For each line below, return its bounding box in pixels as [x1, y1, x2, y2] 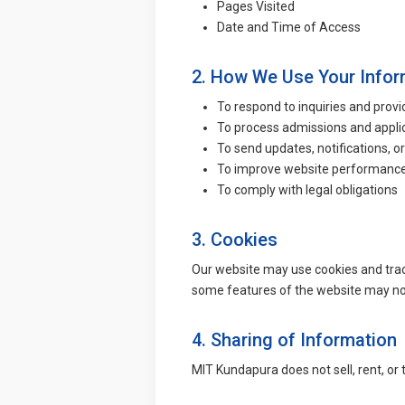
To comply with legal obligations [217, 182, 398, 197]
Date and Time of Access [217, 19, 361, 34]
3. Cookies [192, 228, 278, 250]
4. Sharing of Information [192, 328, 397, 351]
